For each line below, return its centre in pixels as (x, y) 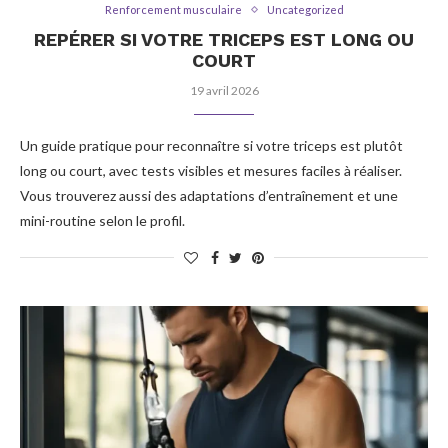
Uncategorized (305, 9)
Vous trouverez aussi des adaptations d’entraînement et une (209, 195)
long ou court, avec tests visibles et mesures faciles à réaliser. (211, 170)
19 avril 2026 (224, 90)
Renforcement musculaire (173, 9)
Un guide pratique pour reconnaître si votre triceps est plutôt (211, 145)
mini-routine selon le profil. (102, 220)
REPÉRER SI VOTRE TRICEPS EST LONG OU (224, 39)
